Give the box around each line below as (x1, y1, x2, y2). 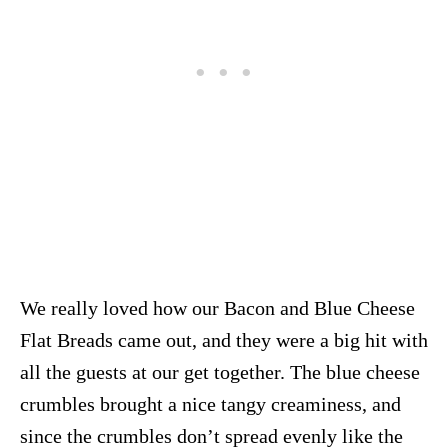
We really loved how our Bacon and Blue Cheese (20, 297, 415, 320)
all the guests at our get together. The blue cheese (20, 361, 420, 384)
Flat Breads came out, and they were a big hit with (20, 329, 428, 352)
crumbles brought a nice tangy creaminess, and (20, 393, 401, 416)
